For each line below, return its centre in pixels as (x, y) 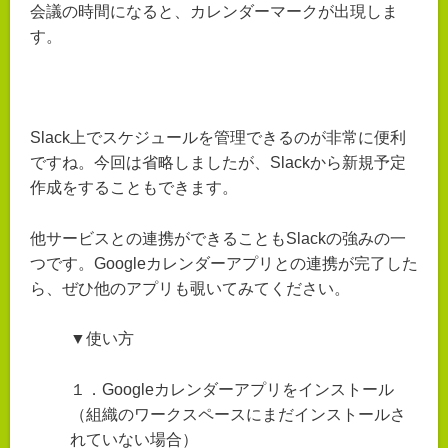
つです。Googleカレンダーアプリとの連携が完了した (224, 263)
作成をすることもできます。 (134, 187)
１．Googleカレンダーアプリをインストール (232, 389)
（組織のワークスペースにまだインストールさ (238, 414)
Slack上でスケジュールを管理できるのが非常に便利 (218, 137)
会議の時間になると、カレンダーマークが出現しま (214, 11)
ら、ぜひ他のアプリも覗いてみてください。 (190, 288)
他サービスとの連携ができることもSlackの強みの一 (218, 238)
